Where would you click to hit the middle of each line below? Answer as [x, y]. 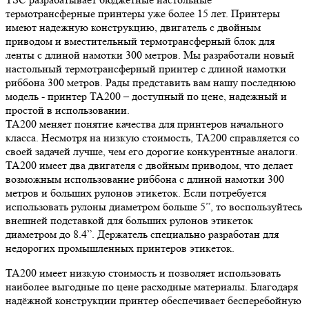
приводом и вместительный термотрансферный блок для [140, 41]
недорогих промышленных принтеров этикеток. [120, 248]
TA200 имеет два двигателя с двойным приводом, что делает [149, 165]
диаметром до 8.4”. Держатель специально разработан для [142, 234]
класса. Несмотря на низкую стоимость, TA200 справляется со [152, 137]
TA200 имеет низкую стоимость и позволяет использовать [143, 272]
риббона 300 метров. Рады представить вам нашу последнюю [151, 82]
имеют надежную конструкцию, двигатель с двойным [133, 27]
